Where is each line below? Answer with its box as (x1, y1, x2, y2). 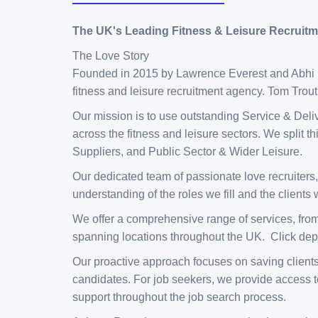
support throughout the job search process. (72, 291, 289, 303)
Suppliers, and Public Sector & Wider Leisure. (72, 146, 305, 158)
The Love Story (72, 50, 149, 62)
